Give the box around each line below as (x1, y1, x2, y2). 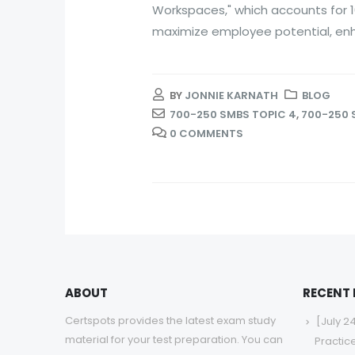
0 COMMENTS (170, 126, 243, 141)
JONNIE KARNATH (185, 88, 278, 103)
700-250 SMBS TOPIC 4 (170, 107, 296, 122)
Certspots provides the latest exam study (65, 313, 276, 329)
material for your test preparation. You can (65, 332, 283, 348)
